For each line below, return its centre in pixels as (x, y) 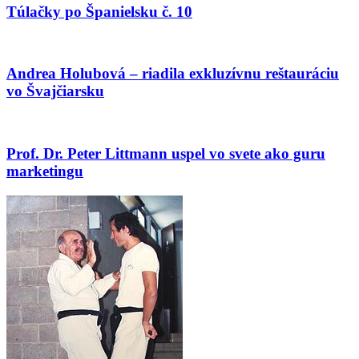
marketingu (45, 171)
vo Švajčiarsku (55, 91)
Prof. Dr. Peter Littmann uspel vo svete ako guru (166, 153)
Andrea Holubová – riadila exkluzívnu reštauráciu (173, 74)
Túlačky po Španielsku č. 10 (99, 12)
